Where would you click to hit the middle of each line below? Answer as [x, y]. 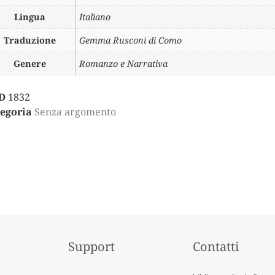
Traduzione [30, 40]
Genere [30, 64]
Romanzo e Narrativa [124, 64]
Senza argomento [76, 112]
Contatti [216, 246]
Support [92, 246]
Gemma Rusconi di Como [131, 40]
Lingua [30, 17]
